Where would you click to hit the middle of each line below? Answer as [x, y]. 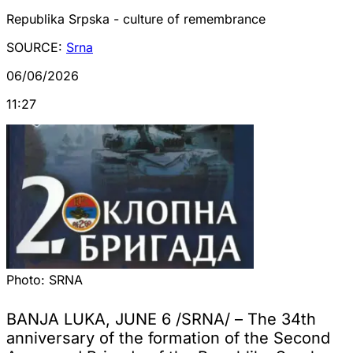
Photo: [28, 279]
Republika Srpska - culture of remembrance [136, 19]
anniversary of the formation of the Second [168, 338]
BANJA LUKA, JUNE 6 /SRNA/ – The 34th [161, 319]
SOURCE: [36, 47]
